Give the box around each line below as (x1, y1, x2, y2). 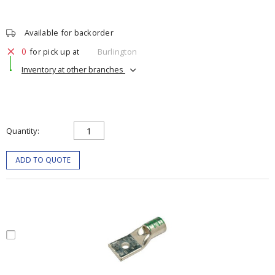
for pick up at (29, 45, 80, 57)
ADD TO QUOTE (15, 155, 71, 165)
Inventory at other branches (21, 63, 125, 75)
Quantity (6, 125, 37, 136)
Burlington (97, 45, 137, 57)
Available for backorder (25, 27, 114, 38)
